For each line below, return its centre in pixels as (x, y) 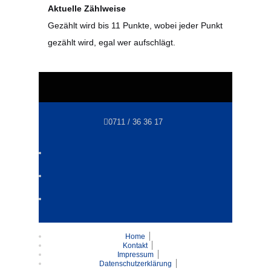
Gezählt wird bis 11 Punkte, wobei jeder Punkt (135, 25)
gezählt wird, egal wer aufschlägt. (112, 42)
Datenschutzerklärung (135, 264)
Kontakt (135, 246)
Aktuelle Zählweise (87, 8)
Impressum (135, 255)
